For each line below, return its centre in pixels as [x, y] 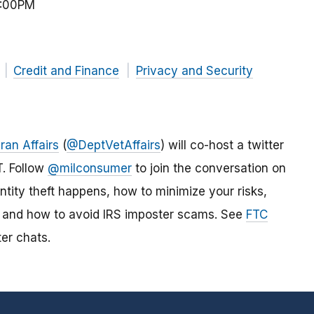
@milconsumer [90, 169]
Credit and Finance [66, 71]
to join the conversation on [209, 169]
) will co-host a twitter [222, 145]
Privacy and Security [194, 71]
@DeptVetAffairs [114, 145]
